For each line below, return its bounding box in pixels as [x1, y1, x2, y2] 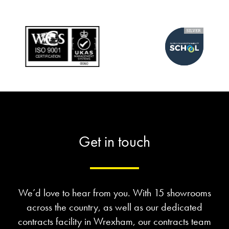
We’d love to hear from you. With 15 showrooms [18, 186, 211, 200]
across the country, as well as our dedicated [27, 200, 202, 214]
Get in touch [79, 132, 150, 152]
